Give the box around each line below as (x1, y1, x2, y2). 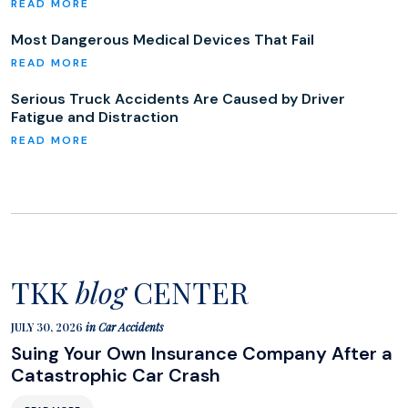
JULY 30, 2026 (11, 320, 86, 334)
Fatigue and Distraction (11, 107, 178, 127)
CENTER (126, 272, 249, 311)
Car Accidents (98, 320, 164, 334)
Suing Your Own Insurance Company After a (11, 342, 393, 365)
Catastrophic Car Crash (11, 363, 220, 387)
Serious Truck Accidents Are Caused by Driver (11, 89, 345, 108)
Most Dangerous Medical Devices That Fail (11, 30, 314, 49)
